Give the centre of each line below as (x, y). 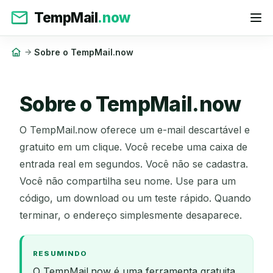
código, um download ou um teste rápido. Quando (135, 198)
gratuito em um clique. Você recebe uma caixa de (133, 147)
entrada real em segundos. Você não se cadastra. (134, 164)
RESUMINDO (60, 254)
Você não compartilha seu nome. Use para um (128, 181)
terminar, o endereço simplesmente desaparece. (131, 215)
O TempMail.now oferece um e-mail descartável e (135, 130)
